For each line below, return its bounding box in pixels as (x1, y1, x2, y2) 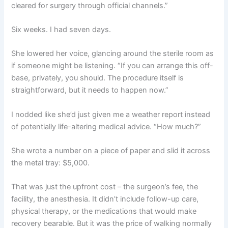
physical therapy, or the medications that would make (11, 207, 197, 216)
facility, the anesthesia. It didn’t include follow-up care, (11, 194, 199, 204)
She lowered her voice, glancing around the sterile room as (11, 49, 214, 59)
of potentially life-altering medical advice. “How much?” (11, 122, 202, 131)
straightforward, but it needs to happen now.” (11, 85, 169, 95)
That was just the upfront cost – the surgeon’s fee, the (11, 182, 198, 192)
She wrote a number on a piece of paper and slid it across (11, 146, 211, 156)
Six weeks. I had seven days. (11, 25, 111, 35)
